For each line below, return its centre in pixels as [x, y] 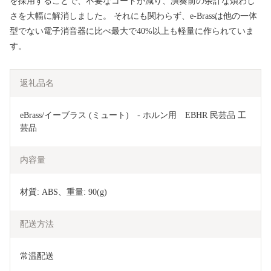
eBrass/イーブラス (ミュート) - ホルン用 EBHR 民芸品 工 [133, 116]
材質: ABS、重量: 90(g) [64, 192]
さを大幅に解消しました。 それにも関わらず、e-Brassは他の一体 [133, 16]
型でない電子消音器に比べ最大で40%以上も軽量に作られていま [132, 31]
